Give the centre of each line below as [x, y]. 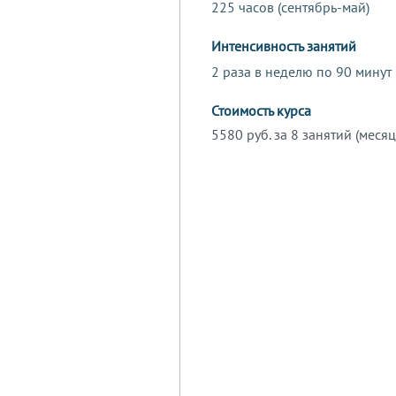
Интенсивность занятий [284, 46]
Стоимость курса [261, 111]
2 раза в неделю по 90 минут [301, 72]
